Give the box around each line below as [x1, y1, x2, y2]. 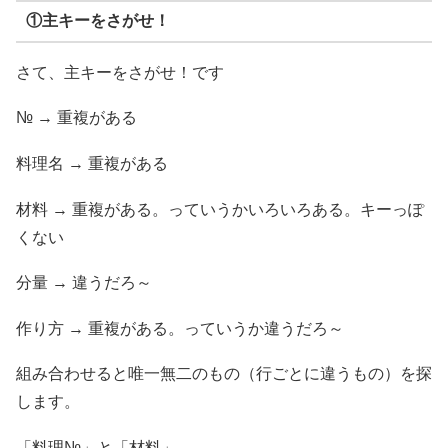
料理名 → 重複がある [16, 154, 168, 172]
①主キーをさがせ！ [25, 12, 170, 30]
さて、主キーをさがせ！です [16, 63, 224, 81]
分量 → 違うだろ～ [16, 274, 152, 292]
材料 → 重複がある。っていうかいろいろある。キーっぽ [16, 200, 424, 218]
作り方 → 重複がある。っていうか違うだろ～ [16, 319, 344, 337]
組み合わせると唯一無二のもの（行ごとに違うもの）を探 [16, 365, 432, 383]
